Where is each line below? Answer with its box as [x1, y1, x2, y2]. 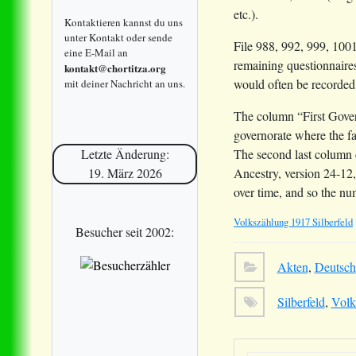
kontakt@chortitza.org [64, 60, 166, 75]
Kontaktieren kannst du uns [64, 14, 183, 29]
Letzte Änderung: [80, 145, 169, 163]
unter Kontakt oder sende [64, 29, 172, 44]
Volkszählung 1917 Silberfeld [234, 214, 353, 229]
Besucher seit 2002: [75, 222, 174, 240]
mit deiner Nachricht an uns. [64, 75, 185, 91]
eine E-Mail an [64, 44, 128, 60]
